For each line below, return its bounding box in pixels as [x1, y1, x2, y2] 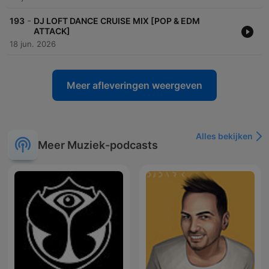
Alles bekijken [196, 131, 253, 142]
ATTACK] [34, 26, 70, 37]
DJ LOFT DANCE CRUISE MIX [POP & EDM [34, 16, 200, 26]
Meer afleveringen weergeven [67, 79, 202, 92]
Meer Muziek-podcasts [38, 138, 158, 151]
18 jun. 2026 [10, 39, 56, 49]
